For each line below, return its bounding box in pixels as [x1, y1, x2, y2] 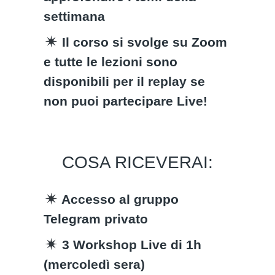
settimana [44, 9, 106, 23]
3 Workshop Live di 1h [58, 238, 202, 252]
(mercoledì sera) [44, 257, 145, 271]
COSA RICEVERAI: [61, 153, 213, 172]
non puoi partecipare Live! [44, 94, 208, 108]
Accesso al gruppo [58, 192, 179, 206]
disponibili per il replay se [44, 74, 206, 88]
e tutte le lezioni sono [44, 55, 178, 69]
